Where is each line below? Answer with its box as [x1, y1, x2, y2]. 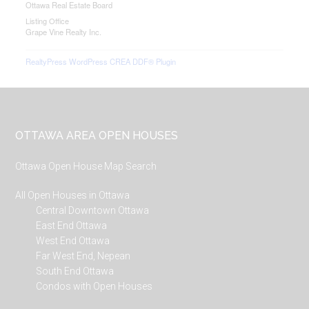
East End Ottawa [36, 220, 108, 231]
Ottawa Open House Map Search [15, 161, 157, 172]
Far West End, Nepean [36, 250, 131, 261]
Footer [14, 128, 79, 152]
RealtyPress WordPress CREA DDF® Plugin [26, 56, 177, 67]
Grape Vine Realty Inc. [26, 26, 102, 37]
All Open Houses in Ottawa [15, 190, 130, 201]
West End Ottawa [36, 235, 110, 246]
